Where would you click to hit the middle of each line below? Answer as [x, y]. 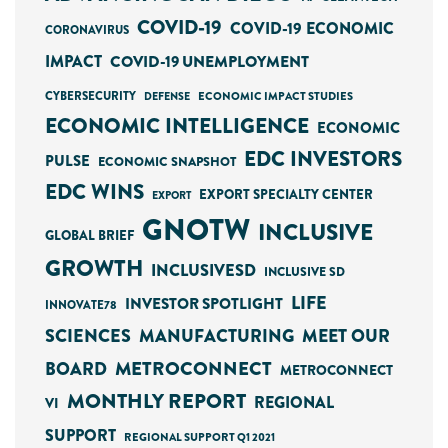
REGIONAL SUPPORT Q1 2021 [199, 436]
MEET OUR [346, 335]
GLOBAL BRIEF [89, 235]
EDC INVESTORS [323, 158]
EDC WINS [94, 191]
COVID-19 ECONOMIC [312, 28]
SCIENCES [88, 335]
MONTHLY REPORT [156, 401]
